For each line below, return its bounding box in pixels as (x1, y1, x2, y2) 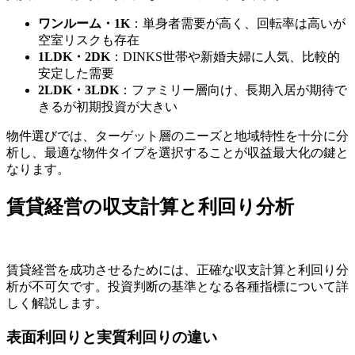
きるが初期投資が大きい (38, 100, 177, 114)
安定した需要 (38, 67, 114, 81)
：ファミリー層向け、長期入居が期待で (119, 83, 347, 97)
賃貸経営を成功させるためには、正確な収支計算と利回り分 (6, 263, 349, 277)
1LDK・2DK (38, 50, 110, 64)
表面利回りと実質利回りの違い (6, 328, 217, 345)
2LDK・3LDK (38, 83, 119, 97)
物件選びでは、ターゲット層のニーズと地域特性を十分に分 (6, 129, 349, 143)
